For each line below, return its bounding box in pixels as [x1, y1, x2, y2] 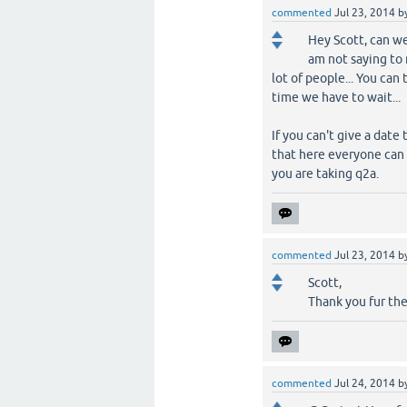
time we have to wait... [272, 90, 402, 104]
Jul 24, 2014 [334, 377, 396, 390]
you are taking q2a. [272, 166, 380, 181]
